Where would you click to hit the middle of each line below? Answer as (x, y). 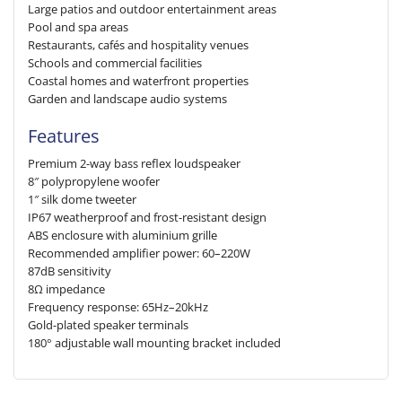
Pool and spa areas (78, 27)
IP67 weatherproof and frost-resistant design (147, 217)
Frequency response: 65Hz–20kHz (118, 307)
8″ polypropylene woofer (94, 181)
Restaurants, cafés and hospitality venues (138, 45)
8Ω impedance (66, 289)
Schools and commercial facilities (115, 63)
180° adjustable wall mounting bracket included (154, 343)
